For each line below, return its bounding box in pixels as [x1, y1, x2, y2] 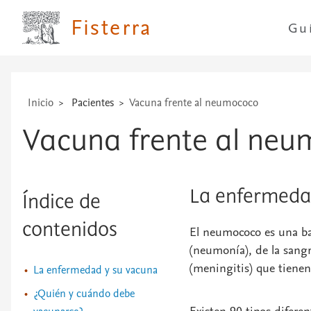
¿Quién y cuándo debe [33, 286, 135, 301]
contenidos [22, 219, 117, 242]
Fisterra [70, 13, 152, 42]
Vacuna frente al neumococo [129, 95, 258, 110]
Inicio [28, 95, 53, 110]
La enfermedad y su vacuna [33, 262, 158, 278]
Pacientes [72, 95, 114, 110]
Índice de [22, 192, 101, 214]
